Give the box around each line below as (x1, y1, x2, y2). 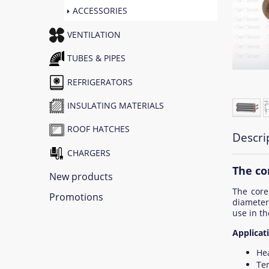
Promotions (49, 190, 103, 204)
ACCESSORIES (73, 5, 127, 17)
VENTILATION (67, 28, 121, 40)
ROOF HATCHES (67, 123, 130, 135)
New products (49, 169, 113, 183)
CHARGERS (67, 147, 110, 159)
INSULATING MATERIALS (67, 99, 164, 111)
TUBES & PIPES (67, 52, 125, 64)
